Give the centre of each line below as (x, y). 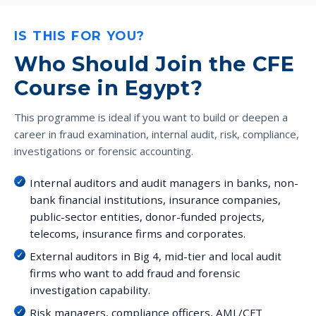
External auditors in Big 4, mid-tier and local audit (156, 256)
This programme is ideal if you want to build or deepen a (151, 117)
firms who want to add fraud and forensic (135, 273)
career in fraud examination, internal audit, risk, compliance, (157, 134)
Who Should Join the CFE (154, 63)
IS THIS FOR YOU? (80, 35)
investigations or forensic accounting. (104, 151)
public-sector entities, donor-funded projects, (147, 217)
